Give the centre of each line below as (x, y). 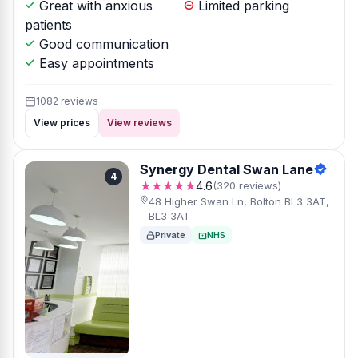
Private (170, 235)
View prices (62, 123)
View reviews (139, 123)
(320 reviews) (247, 185)
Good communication (102, 44)
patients (48, 25)
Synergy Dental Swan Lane (227, 169)
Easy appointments (95, 63)
